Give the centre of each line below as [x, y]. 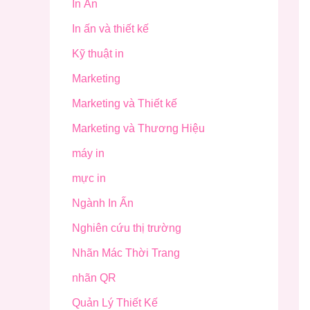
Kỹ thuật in [98, 54]
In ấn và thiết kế [110, 29]
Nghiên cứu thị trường [127, 228]
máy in [88, 154]
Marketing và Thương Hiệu [138, 129]
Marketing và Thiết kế [125, 104]
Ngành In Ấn [103, 203]
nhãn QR [94, 278]
